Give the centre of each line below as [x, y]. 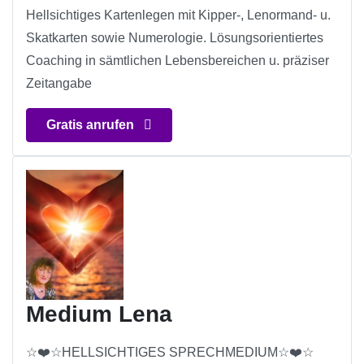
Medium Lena [99, 314]
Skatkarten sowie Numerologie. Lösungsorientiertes [175, 38]
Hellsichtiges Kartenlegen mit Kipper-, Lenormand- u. [178, 15]
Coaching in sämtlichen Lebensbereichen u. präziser [178, 61]
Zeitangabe [59, 84]
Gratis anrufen [92, 125]
